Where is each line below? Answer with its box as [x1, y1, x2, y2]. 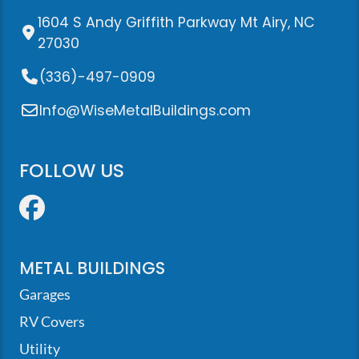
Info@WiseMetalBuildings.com [39, 101, 251, 121]
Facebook [44, 193, 192, 221]
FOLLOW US [19, 157, 124, 184]
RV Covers [19, 313, 85, 331]
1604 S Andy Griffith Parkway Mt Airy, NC [38, 13, 316, 33]
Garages [19, 286, 71, 304]
